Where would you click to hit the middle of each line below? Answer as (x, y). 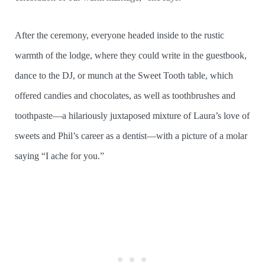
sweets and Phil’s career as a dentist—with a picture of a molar (131, 136)
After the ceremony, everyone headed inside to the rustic (119, 35)
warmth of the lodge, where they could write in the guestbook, (131, 56)
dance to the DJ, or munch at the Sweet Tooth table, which (124, 76)
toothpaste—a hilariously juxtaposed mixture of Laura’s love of (132, 116)
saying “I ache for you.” (59, 156)
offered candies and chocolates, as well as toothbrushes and (125, 96)
